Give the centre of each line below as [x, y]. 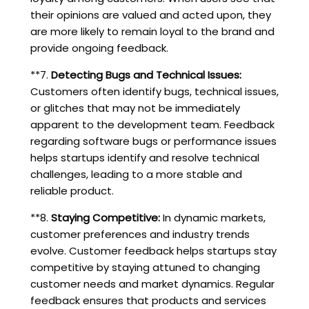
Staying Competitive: [105, 217]
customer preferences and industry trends [140, 234]
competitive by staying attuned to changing [145, 267]
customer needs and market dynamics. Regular [152, 283]
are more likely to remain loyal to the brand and [152, 31]
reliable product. [72, 190]
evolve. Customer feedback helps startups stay [153, 250]
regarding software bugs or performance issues [153, 141]
